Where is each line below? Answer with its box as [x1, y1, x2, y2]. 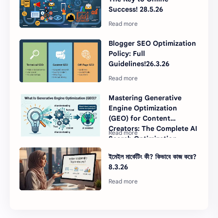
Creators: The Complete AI [109, 124, 198, 133]
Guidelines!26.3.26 [109, 59, 170, 69]
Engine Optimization [109, 104, 178, 113]
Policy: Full [109, 49, 145, 58]
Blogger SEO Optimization [109, 39, 197, 48]
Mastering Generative [109, 93, 182, 103]
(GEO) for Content [109, 114, 171, 123]
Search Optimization [109, 134, 178, 144]
